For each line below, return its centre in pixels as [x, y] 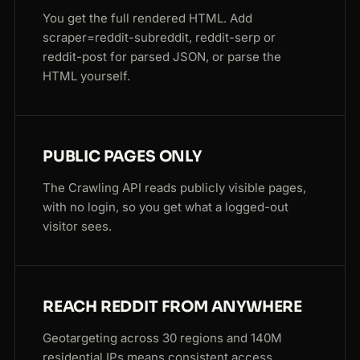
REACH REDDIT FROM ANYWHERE [173, 307]
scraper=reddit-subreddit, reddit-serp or [159, 38]
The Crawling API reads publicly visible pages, [174, 188]
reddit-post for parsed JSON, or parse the [162, 57]
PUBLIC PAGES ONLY [122, 157]
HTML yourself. [86, 76]
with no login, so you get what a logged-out [166, 207]
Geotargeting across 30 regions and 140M [162, 338]
